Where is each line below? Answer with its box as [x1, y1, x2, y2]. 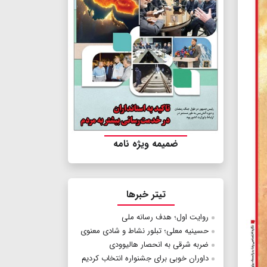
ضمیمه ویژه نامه [113, 136, 178, 152]
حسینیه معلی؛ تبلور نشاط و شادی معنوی [80, 225, 209, 238]
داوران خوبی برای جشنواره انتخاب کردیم [82, 252, 209, 265]
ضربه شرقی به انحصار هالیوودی [109, 238, 209, 252]
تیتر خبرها [126, 187, 166, 203]
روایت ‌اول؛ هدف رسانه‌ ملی [122, 211, 209, 224]
